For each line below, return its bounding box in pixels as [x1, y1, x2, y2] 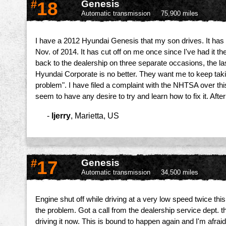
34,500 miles [161, 168, 198, 176]
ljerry [51, 110, 71, 120]
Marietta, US [75, 110, 119, 120]
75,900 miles [161, 10, 198, 18]
